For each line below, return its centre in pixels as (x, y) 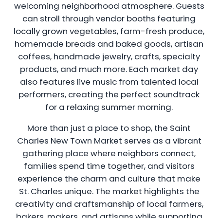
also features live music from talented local (109, 82)
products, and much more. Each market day (109, 69)
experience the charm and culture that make (109, 178)
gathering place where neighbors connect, (109, 153)
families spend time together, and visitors (109, 166)
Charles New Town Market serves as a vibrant (109, 140)
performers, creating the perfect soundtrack (109, 95)
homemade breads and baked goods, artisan (109, 44)
